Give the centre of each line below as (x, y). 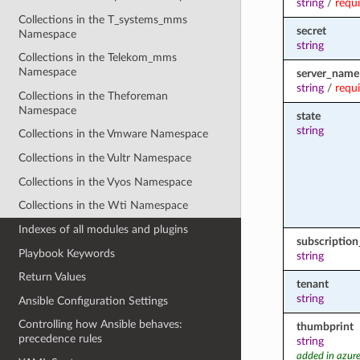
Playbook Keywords (67, 253)
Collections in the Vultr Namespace (105, 158)
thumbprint (325, 326)
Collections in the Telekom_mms (98, 58)
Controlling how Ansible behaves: (101, 325)
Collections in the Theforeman (94, 96)
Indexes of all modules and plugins (104, 229)
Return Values (53, 277)
